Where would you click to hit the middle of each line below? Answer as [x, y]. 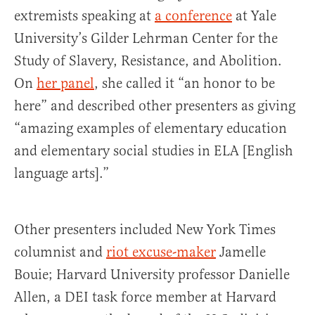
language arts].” [62, 173]
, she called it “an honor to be [185, 83]
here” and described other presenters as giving [155, 106]
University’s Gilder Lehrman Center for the [146, 38]
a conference [193, 16]
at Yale [254, 16]
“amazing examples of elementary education [150, 128]
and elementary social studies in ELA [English [154, 151]
